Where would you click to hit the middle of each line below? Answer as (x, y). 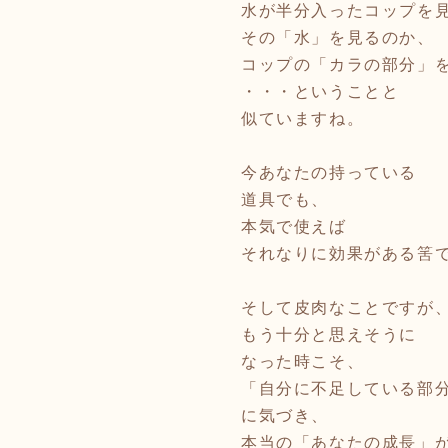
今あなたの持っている (329, 172)
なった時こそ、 (303, 361)
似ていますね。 (303, 118)
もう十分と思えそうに (329, 334)
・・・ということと (320, 91)
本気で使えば (294, 226)
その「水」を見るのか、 (338, 37)
